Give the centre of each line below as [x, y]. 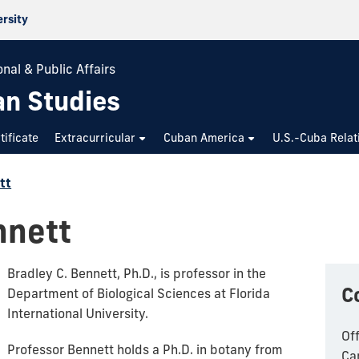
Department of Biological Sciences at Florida [139, 293]
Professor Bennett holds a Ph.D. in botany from [145, 349]
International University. [78, 313]
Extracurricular [95, 138]
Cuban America [204, 138]
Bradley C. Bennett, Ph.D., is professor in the [137, 273]
